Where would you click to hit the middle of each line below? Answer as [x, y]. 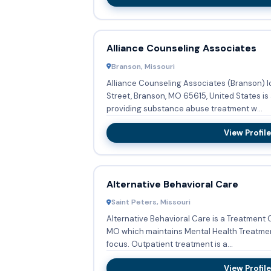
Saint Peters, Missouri [151, 202]
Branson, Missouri [143, 66]
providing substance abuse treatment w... [184, 108]
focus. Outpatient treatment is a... [182, 244]
